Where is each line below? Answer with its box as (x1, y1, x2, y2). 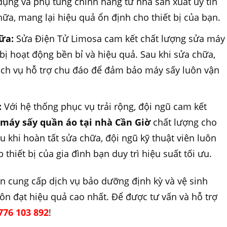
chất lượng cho (150, 116, 217, 129)
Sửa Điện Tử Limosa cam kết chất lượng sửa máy (14, 32, 225, 45)
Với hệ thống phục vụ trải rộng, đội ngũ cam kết (2, 100, 207, 113)
